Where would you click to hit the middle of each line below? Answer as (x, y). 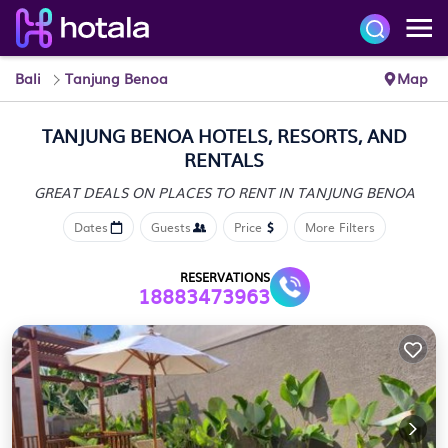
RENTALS (224, 159)
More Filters (339, 227)
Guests (170, 227)
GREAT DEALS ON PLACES (124, 192)
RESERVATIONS (225, 277)
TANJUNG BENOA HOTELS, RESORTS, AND (224, 135)
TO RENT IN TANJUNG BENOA (314, 192)
